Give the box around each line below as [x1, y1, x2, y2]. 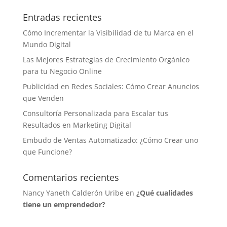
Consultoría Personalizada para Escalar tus [22, 108, 168, 118]
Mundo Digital [22, 40, 71, 49]
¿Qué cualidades [136, 188, 193, 198]
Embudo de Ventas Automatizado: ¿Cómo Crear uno [22, 135, 198, 145]
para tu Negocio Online [22, 66, 102, 76]
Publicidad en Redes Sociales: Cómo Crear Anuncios [22, 82, 199, 91]
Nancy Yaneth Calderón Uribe [22, 188, 124, 198]
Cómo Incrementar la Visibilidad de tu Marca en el [22, 28, 194, 37]
